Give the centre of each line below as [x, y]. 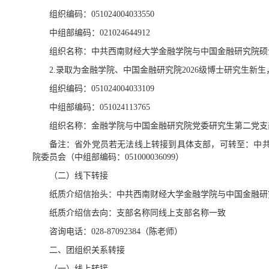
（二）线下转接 [78, 175]
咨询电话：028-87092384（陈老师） [116, 231]
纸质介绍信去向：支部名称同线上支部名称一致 [137, 213]
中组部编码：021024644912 [99, 32]
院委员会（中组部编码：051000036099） [108, 157]
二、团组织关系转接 [87, 250]
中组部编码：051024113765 [99, 107]
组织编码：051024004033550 [101, 14]
